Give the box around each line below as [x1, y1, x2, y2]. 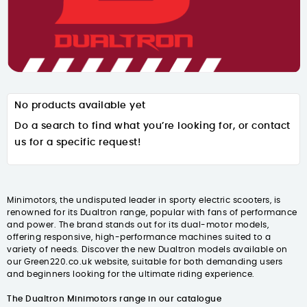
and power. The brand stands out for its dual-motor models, [7, 221, 269, 230]
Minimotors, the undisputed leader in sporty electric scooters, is [7, 196, 281, 205]
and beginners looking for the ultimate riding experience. [7, 270, 255, 279]
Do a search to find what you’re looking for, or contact [14, 121, 291, 132]
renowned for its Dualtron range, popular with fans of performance [7, 208, 297, 217]
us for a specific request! [14, 138, 140, 148]
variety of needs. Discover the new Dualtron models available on [7, 245, 288, 254]
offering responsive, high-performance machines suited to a [7, 233, 271, 242]
